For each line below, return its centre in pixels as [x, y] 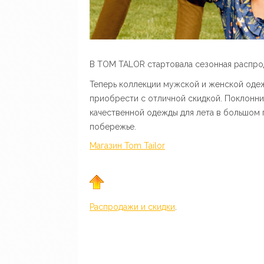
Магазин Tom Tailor [127, 146]
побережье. [113, 127]
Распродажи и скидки [132, 207]
